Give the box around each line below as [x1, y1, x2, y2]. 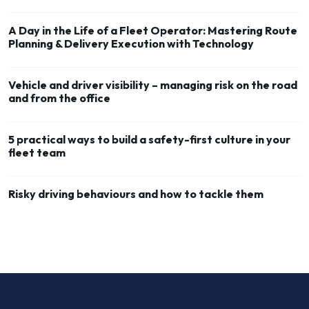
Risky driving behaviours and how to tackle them [8, 187, 263, 201]
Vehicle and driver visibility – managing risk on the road [8, 78, 297, 92]
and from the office [8, 91, 110, 106]
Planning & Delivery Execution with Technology [8, 37, 254, 51]
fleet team [8, 146, 66, 160]
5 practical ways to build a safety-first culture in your [8, 132, 290, 147]
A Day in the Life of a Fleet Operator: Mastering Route [8, 23, 297, 38]
